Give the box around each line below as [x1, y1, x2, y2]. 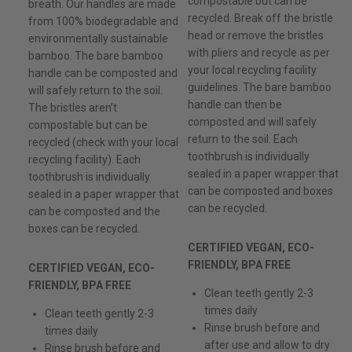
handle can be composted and [28, 67, 178, 80]
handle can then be [187, 98, 282, 112]
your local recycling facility [187, 64, 317, 77]
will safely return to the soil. [28, 84, 163, 97]
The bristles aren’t [28, 101, 117, 115]
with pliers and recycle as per [187, 46, 330, 60]
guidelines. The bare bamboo [187, 81, 332, 94]
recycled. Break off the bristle [187, 12, 333, 25]
